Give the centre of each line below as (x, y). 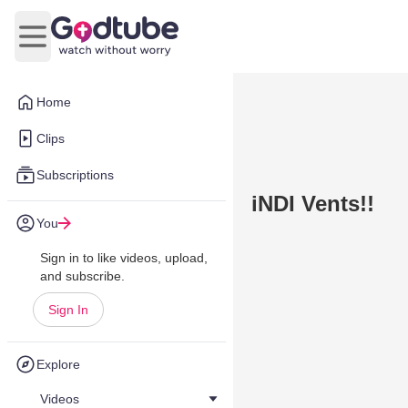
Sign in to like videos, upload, (124, 258)
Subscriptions (75, 175)
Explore (58, 364)
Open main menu (87, 46)
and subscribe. (82, 276)
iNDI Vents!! (313, 204)
